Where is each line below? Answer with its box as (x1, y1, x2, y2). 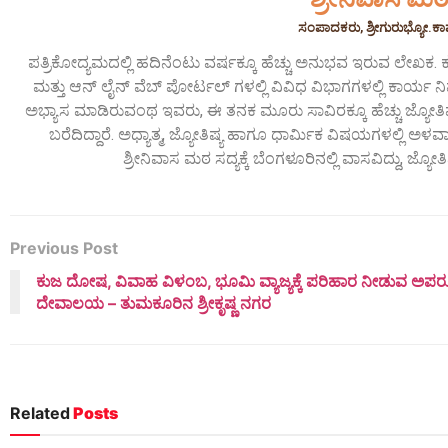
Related (10, 403, 70, 424)
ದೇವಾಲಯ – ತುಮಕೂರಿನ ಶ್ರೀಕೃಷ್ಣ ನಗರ (36, 293, 271, 314)
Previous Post (10, 238, 118, 259)
